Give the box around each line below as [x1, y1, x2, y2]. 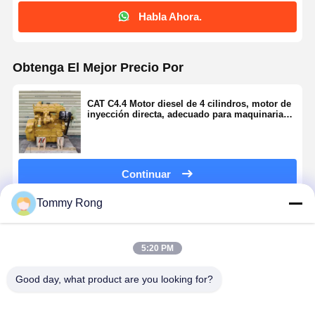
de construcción [86, 120, 157, 131]
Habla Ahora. [138, 11, 202, 23]
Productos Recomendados [12, 218, 173, 233]
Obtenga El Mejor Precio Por [12, 60, 184, 75]
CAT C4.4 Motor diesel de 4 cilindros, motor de [86, 98, 291, 110]
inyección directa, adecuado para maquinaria [86, 109, 283, 120]
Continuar [122, 168, 172, 181]
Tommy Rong [37, 197, 103, 209]
